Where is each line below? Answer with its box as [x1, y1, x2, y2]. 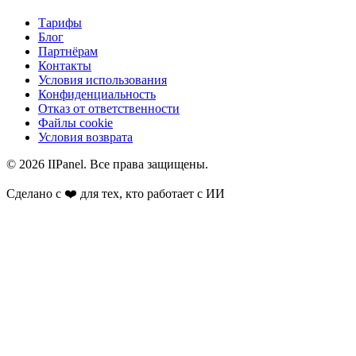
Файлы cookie [38, 115, 113, 130]
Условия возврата [38, 130, 133, 144]
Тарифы [38, 15, 82, 29]
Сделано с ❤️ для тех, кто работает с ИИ [6, 186, 225, 200]
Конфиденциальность [38, 87, 156, 101]
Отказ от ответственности [38, 101, 180, 115]
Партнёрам [38, 44, 98, 58]
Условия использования [38, 72, 167, 87]
